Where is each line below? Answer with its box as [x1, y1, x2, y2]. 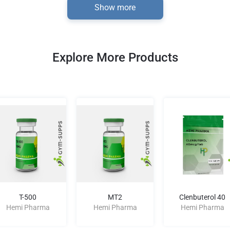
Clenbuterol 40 [179, 193, 225, 201]
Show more [94, 3, 136, 12]
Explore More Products [52, 50, 178, 65]
